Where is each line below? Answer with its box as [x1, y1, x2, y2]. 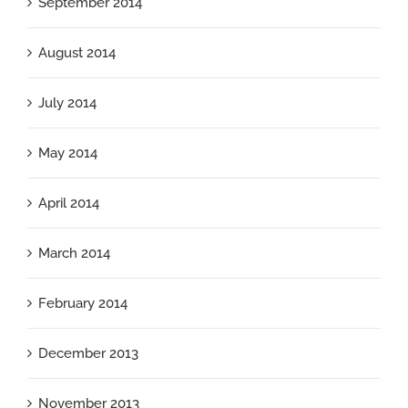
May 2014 [38, 145, 97, 162]
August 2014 [38, 45, 116, 62]
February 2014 [38, 295, 127, 312]
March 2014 [38, 245, 110, 262]
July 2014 [38, 95, 97, 112]
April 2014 [38, 195, 99, 212]
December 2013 [38, 345, 138, 362]
